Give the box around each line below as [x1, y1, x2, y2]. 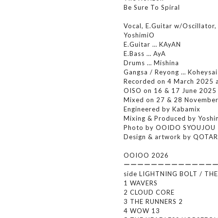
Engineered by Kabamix [124, 105, 200, 113]
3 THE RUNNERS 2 [124, 198, 183, 205]
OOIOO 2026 [124, 151, 169, 159]
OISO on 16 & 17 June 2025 [124, 87, 217, 94]
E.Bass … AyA [124, 50, 166, 57]
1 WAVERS [124, 179, 158, 187]
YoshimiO [124, 31, 155, 39]
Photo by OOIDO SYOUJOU [124, 124, 216, 131]
